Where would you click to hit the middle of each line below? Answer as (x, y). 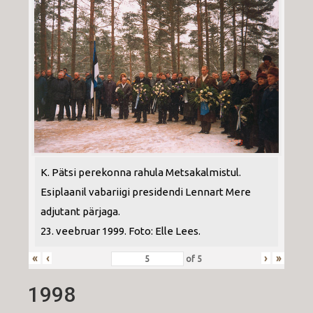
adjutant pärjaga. (80, 212)
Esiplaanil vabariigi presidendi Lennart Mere (146, 192)
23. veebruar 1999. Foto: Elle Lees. (121, 231)
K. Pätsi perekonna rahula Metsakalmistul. (141, 173)
